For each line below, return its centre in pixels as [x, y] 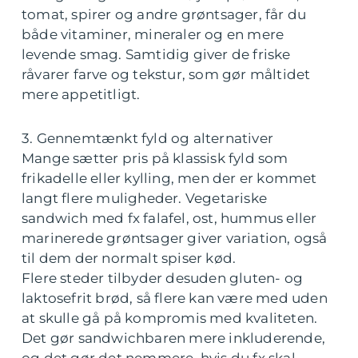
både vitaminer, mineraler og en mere [153, 35]
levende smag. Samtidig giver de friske [156, 55]
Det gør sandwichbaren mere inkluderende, [174, 338]
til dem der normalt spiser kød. [129, 259]
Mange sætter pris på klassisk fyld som [155, 159]
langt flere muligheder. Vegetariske [144, 199]
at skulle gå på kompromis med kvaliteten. [170, 318]
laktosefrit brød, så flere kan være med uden [175, 298]
